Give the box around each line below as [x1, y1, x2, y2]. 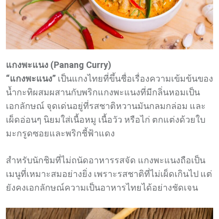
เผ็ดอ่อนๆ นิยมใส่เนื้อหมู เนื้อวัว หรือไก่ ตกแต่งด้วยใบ [6, 114, 205, 125]
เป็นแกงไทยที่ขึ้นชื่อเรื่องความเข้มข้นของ [56, 73, 213, 84]
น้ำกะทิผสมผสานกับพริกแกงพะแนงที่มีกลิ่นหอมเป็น [6, 87, 200, 97]
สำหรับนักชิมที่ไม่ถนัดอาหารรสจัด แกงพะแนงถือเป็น [6, 154, 205, 165]
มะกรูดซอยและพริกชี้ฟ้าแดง [6, 128, 115, 138]
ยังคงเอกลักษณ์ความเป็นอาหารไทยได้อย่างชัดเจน [6, 182, 198, 193]
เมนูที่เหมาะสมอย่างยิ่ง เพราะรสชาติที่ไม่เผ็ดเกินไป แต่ [6, 168, 212, 179]
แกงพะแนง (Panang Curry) [6, 59, 111, 70]
